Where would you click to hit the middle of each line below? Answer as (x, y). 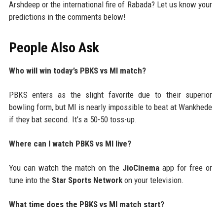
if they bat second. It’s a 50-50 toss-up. (73, 120)
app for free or (186, 168)
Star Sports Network (87, 180)
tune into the (30, 180)
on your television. (153, 180)
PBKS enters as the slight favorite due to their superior (110, 95)
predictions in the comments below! (67, 17)
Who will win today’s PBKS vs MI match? (77, 71)
